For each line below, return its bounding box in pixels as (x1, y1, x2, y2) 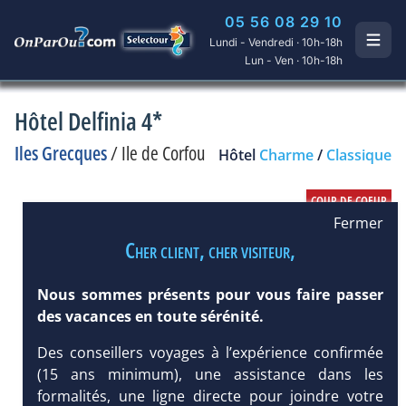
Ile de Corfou (121, 140, 205, 166)
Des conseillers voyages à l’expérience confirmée (37, 343, 383, 363)
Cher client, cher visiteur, (125, 235, 295, 265)
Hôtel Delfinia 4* (14, 104, 162, 138)
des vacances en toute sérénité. (37, 306, 265, 327)
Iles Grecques (14, 140, 107, 166)
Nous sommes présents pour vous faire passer (37, 285, 383, 305)
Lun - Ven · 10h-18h (245, 53, 343, 67)
